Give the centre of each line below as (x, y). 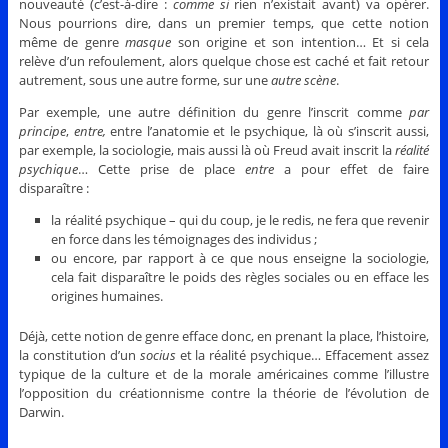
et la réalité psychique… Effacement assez (302, 355)
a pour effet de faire (352, 168)
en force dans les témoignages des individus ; (184, 238)
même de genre (72, 41)
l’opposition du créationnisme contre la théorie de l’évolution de (224, 393)
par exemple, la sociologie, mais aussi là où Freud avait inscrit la (207, 149)
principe (42, 130)
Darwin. (41, 412)
